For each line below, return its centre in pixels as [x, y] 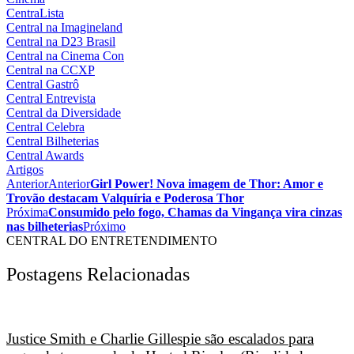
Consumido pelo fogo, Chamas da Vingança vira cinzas [195, 213]
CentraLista [35, 13]
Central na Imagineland [64, 28]
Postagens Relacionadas [98, 275]
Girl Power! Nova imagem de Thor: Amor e [207, 184]
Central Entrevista [51, 99]
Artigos [25, 170]
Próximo [104, 227]
